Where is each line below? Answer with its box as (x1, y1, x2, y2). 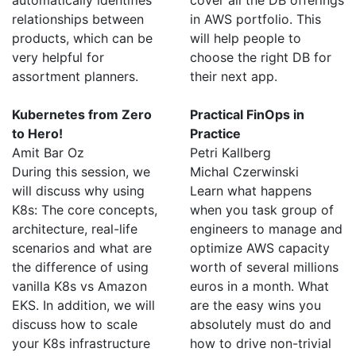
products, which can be (12, 30, 153, 46)
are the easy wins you (190, 297, 321, 313)
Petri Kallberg (190, 145, 271, 161)
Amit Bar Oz (12, 145, 84, 161)
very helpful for (12, 49, 104, 65)
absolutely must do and (190, 316, 331, 332)
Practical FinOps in (190, 106, 304, 122)
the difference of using (12, 259, 149, 275)
